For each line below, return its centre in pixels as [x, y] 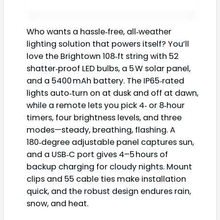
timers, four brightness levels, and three [104, 118]
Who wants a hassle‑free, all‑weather [99, 32]
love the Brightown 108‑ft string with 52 [103, 56]
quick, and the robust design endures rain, [109, 192]
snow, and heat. [57, 204]
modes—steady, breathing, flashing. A [101, 130]
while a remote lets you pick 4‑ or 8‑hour [106, 106]
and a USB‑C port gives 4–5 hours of [97, 155]
